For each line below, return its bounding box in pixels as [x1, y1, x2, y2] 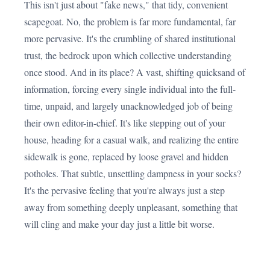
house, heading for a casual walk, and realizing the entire [24, 133, 239, 146]
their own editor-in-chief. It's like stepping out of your [24, 116, 225, 129]
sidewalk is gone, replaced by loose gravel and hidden [24, 150, 228, 163]
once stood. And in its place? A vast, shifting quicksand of [24, 66, 245, 78]
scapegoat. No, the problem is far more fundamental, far [24, 15, 236, 28]
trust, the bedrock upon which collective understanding [24, 49, 231, 61]
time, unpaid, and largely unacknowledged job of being [24, 99, 233, 112]
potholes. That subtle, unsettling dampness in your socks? [24, 167, 241, 180]
